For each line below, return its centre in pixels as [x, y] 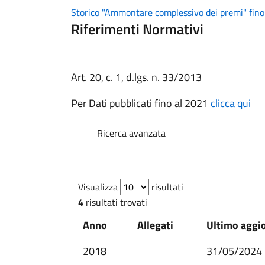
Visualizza [98, 187]
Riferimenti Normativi [137, 29]
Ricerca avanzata [131, 133]
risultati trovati [115, 202]
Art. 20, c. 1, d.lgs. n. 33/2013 [136, 77]
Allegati [155, 225]
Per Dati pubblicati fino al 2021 [141, 103]
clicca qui [231, 103]
